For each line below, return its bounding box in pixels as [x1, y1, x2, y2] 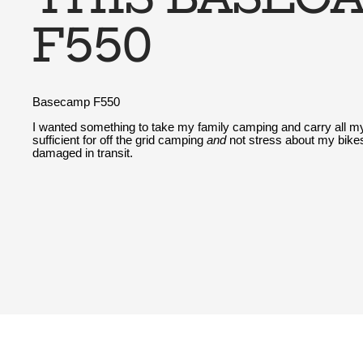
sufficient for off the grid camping [32, 133, 207, 147]
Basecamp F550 [32, 96, 120, 109]
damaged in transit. [32, 146, 133, 160]
